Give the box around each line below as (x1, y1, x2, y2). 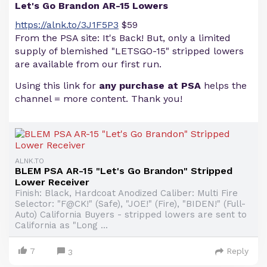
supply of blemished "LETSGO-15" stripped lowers (15, 45, 244, 57)
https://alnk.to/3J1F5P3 (15, 19, 119, 30)
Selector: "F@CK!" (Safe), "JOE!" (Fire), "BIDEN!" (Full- (15, 198, 246, 209)
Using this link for (15, 80, 99, 91)
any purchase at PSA (99, 80, 201, 91)
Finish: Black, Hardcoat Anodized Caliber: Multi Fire (15, 188, 238, 198)
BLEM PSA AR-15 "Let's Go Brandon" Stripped (15, 165, 232, 176)
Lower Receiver (15, 176, 89, 188)
